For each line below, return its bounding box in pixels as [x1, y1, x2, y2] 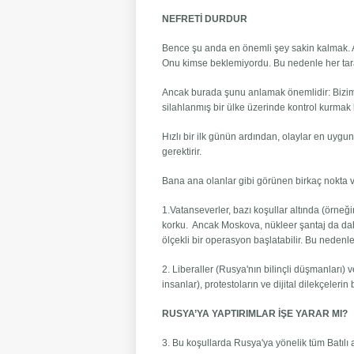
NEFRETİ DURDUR [162, 13, 248, 25]
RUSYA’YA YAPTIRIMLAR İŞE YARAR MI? [162, 308, 348, 320]
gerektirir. [162, 146, 202, 158]
